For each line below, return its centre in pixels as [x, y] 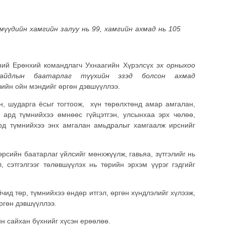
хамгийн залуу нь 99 [65, 29]
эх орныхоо [176, 65]
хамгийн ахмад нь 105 [143, 29]
